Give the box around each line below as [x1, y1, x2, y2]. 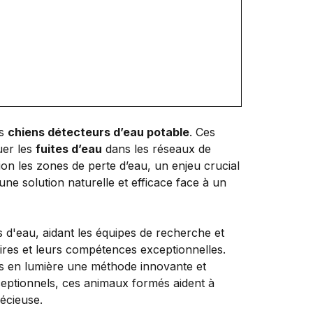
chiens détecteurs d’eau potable [8, 124, 189, 139]
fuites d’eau [36, 141, 102, 156]
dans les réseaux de [102, 141, 211, 156]
